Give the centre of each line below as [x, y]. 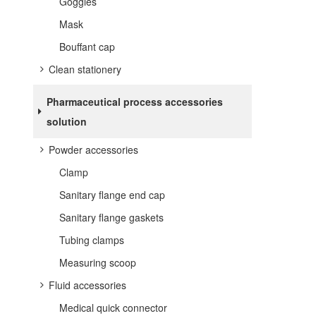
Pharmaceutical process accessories [134, 102]
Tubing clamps [92, 240]
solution [66, 121]
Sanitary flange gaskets [111, 217]
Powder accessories [93, 150]
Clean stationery [85, 69]
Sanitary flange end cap [112, 195]
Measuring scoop [98, 262]
